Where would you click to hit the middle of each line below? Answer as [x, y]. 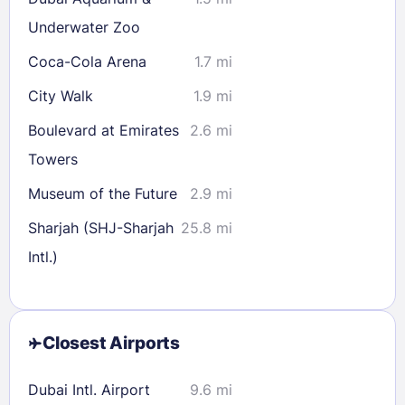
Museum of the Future [103, 193]
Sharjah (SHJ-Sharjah [101, 227]
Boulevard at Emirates [104, 130]
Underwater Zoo [84, 27]
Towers [53, 159]
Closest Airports [111, 343]
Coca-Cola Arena [87, 61]
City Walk [61, 95]
